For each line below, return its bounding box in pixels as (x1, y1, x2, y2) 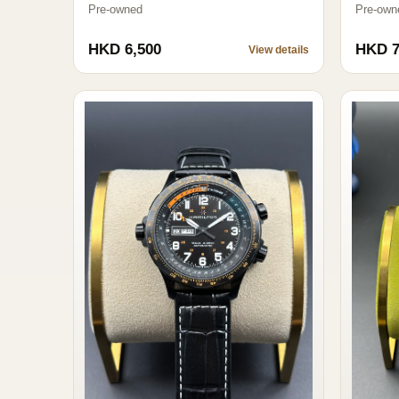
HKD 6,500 (88, 40, 161, 58)
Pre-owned (88, 3, 142, 17)
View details (248, 43, 309, 56)
